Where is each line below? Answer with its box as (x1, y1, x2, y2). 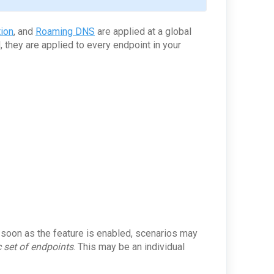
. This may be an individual (73, 241, 185, 253)
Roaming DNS (35, 26, 95, 37)
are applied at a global (95, 26, 191, 37)
